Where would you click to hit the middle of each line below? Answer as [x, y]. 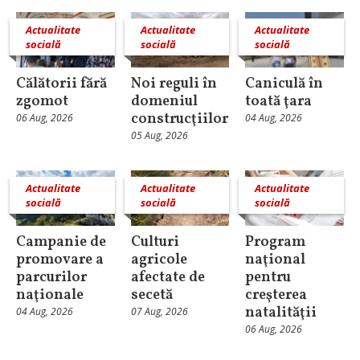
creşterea [276, 295]
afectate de [168, 277]
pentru [268, 277]
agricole [159, 260]
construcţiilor [179, 119]
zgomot [42, 101]
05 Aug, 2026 [159, 135]
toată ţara [279, 101]
